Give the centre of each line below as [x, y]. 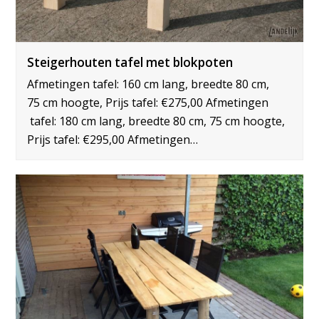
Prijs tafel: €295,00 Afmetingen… [113, 139]
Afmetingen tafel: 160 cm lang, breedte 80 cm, [148, 84]
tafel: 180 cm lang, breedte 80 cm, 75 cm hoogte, [156, 121]
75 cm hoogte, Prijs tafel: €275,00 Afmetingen [148, 102]
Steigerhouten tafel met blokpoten [130, 62]
